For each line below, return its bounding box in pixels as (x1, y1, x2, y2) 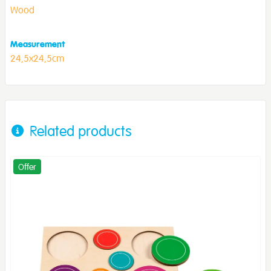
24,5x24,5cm (10, 51, 64, 64)
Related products (30, 121, 132, 140)
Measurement (10, 38, 65, 49)
